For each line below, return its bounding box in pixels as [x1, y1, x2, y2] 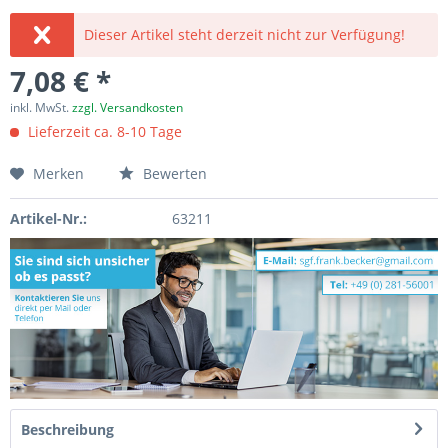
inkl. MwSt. [10, 99, 72, 116]
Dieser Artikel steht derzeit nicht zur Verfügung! [84, 25, 406, 44]
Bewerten [139, 164, 207, 183]
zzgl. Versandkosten [72, 99, 183, 116]
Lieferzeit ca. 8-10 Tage [24, 122, 182, 141]
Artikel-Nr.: [10, 209, 87, 228]
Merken [33, 164, 84, 183]
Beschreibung [21, 419, 114, 439]
